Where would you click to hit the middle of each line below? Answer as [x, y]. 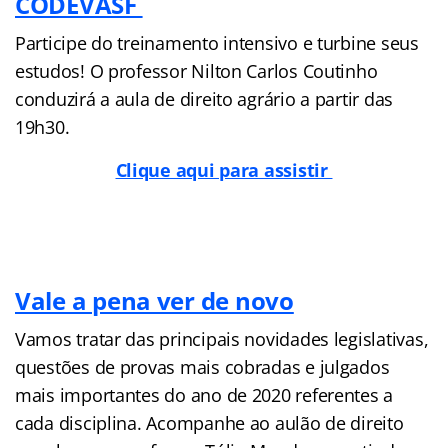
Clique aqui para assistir [224, 169]
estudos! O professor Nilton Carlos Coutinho [196, 70]
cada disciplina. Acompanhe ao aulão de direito [209, 422]
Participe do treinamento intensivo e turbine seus [217, 42]
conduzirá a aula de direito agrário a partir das [204, 98]
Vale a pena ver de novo [154, 300]
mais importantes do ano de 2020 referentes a [204, 394]
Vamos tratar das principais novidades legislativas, [222, 338]
